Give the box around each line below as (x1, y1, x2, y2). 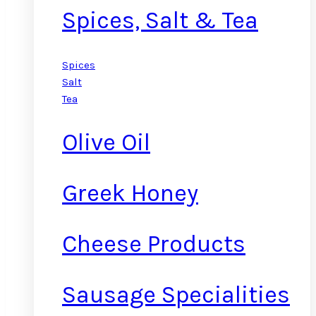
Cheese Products (62, 230, 245, 259)
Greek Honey (62, 178, 198, 207)
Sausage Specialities (62, 281, 290, 310)
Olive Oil (62, 128, 150, 157)
